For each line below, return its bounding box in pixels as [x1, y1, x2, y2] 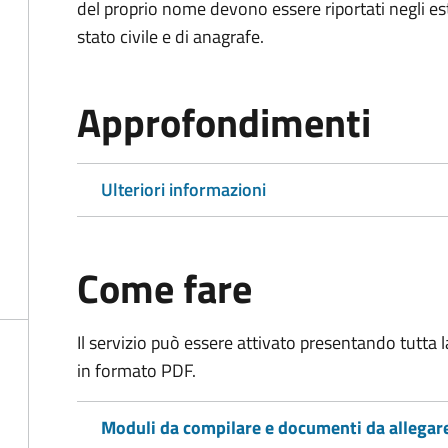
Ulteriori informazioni [101, 176, 266, 203]
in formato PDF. [77, 357, 196, 384]
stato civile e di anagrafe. [77, 23, 264, 50]
